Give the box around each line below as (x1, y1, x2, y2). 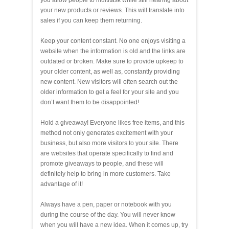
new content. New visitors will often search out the (40, 78, 178, 85)
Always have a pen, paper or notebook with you (40, 200, 172, 208)
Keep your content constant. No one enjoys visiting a (40, 37, 186, 44)
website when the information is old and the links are (40, 47, 186, 55)
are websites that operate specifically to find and (40, 149, 173, 157)
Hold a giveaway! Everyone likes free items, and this (40, 119, 185, 126)
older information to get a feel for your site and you (40, 88, 179, 96)
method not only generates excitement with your (40, 129, 173, 136)
